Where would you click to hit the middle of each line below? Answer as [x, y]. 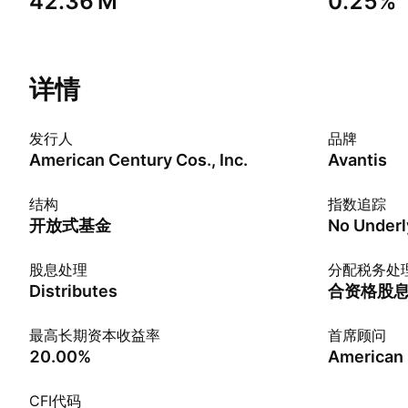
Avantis [357, 160]
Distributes [73, 291]
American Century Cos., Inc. [138, 160]
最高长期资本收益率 [95, 335]
